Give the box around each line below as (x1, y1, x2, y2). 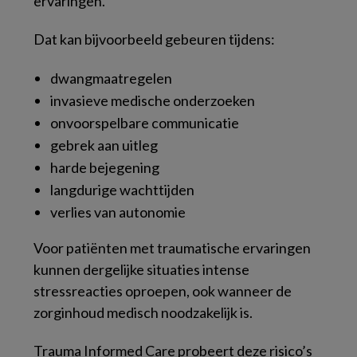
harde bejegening (50, 159, 159, 176)
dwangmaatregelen (50, 69, 172, 87)
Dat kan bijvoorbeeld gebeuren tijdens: (33, 30, 275, 48)
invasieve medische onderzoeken (50, 92, 255, 109)
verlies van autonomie (50, 203, 186, 221)
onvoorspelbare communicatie (50, 114, 239, 131)
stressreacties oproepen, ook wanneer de (33, 282, 292, 300)
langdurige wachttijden (50, 181, 194, 198)
